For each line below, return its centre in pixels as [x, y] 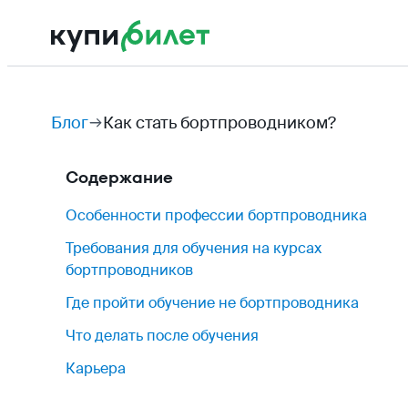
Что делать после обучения [162, 336]
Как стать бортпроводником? [219, 123]
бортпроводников [129, 270]
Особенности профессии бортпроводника [216, 215]
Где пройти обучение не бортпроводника [212, 303]
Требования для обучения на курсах [194, 248]
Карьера [96, 368]
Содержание [119, 177]
